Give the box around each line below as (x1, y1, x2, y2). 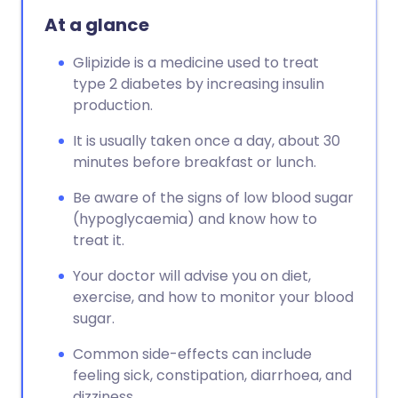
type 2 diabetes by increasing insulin (73, 74, 324, 94)
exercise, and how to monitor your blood (73, 287, 354, 307)
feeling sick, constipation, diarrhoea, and (73, 365, 352, 386)
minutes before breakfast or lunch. (73, 152, 316, 172)
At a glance (44, 12, 149, 37)
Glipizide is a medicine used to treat (73, 52, 319, 73)
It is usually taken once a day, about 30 (73, 131, 340, 151)
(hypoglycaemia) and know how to (73, 209, 317, 229)
